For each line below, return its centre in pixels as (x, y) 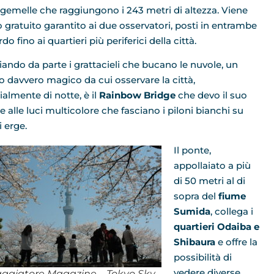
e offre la (236, 242)
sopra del (196, 196)
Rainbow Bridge (137, 95)
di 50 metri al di (209, 180)
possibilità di (203, 257)
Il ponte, (192, 150)
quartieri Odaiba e (217, 226)
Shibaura (194, 242)
